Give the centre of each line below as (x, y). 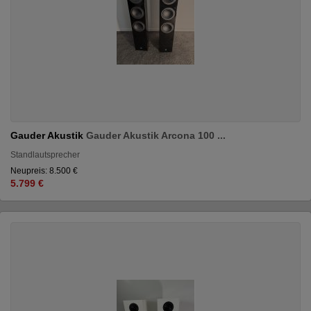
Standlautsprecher (45, 154)
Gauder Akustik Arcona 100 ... (156, 135)
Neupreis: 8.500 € (44, 170)
